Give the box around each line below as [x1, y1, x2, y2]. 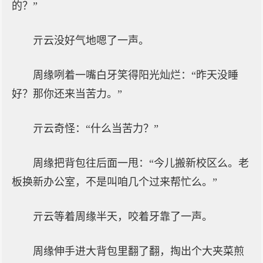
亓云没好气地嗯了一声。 [33, 35, 149, 46]
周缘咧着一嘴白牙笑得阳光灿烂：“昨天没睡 [33, 69, 238, 81]
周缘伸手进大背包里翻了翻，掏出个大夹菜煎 [33, 245, 244, 257]
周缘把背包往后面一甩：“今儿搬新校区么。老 [33, 157, 249, 169]
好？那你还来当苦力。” [12, 88, 122, 100]
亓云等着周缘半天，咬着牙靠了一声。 [33, 211, 213, 222]
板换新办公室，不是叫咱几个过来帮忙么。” [12, 176, 217, 188]
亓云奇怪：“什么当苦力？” [33, 123, 159, 134]
